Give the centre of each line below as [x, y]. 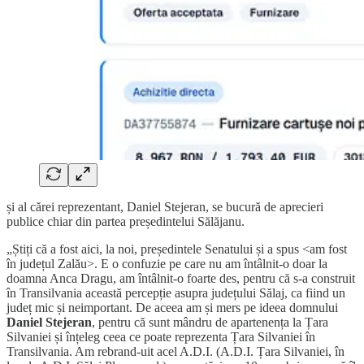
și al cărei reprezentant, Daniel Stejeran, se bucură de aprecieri [165, 206]
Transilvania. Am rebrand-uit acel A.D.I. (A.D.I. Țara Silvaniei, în [175, 351]
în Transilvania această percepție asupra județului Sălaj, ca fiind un [176, 292]
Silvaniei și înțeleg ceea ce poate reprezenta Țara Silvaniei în [161, 336]
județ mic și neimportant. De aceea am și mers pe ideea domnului [172, 307]
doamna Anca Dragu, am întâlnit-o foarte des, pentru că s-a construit [181, 278]
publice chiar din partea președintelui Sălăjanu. [126, 221]
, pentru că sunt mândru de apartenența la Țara [210, 322]
